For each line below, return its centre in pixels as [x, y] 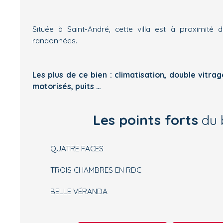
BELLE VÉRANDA [79, 191]
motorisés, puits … [67, 86]
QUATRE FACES [77, 148]
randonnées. [55, 40]
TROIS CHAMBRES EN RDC [96, 169]
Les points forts [145, 120]
